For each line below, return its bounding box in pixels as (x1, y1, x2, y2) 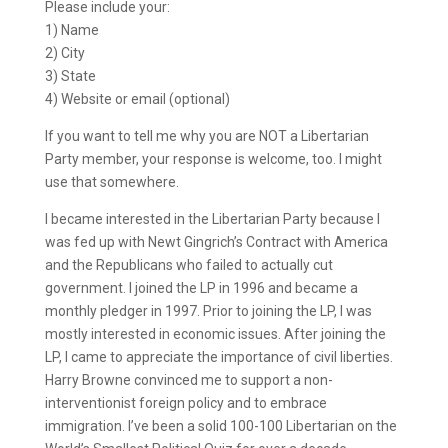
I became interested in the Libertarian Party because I (44, 211, 380, 227)
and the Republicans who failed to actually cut (44, 257, 333, 273)
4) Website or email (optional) (44, 91, 230, 107)
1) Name (44, 22, 99, 38)
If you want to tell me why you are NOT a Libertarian (44, 128, 369, 144)
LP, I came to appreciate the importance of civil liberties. (44, 349, 393, 365)
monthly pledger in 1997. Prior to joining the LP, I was (44, 303, 372, 319)
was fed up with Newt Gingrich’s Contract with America (44, 234, 388, 250)
